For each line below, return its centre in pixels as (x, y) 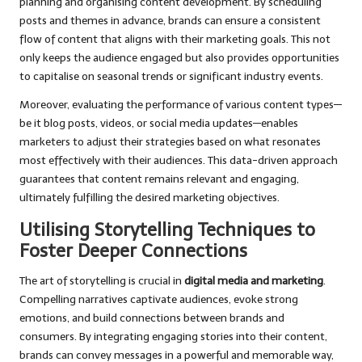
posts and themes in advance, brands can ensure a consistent (170, 21)
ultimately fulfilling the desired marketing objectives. (149, 198)
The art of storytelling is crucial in (102, 281)
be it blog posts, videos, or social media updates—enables (159, 124)
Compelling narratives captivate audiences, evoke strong (159, 300)
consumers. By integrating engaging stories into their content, (173, 337)
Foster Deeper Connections (133, 251)
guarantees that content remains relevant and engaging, (159, 179)
